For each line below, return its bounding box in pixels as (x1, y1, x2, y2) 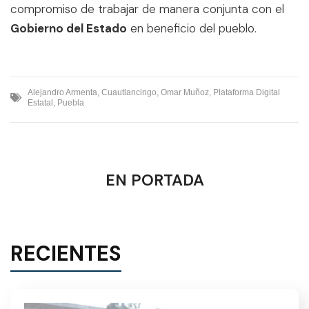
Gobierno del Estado (10, 21, 127, 36)
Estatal (28, 97, 53, 108)
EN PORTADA (105, 169, 204, 190)
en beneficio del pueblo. (127, 21, 257, 36)
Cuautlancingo (101, 87, 157, 97)
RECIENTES (10, 239, 121, 267)
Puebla (57, 97, 84, 108)
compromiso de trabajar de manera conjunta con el (10, 1, 284, 17)
